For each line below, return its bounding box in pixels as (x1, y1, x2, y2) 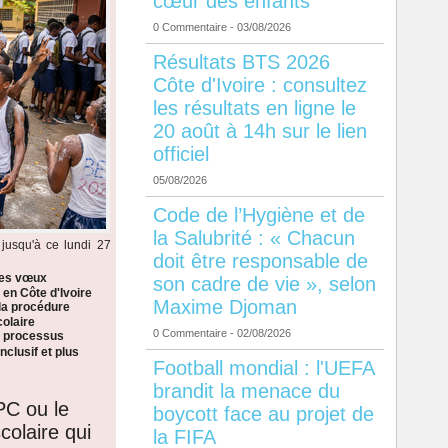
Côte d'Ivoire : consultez (152, 74, 367, 97)
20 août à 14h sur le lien (152, 120, 367, 143)
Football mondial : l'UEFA (152, 357, 374, 380)
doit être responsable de (152, 250, 368, 273)
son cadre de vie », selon (152, 273, 376, 296)
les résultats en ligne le (152, 97, 356, 120)
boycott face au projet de (152, 403, 374, 426)
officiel (152, 143, 209, 166)
